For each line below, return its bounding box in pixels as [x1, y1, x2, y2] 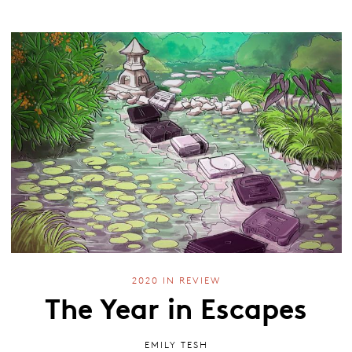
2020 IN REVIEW [131, 274, 221, 287]
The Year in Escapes [45, 286, 307, 328]
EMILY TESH [144, 338, 208, 350]
